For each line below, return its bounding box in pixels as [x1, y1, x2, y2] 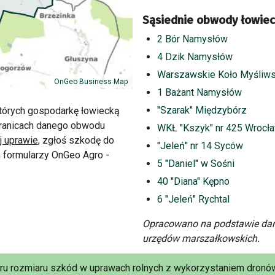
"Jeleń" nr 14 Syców [157, 140, 243, 152]
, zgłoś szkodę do [37, 134, 114, 146]
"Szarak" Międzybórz [157, 104, 247, 116]
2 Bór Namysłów [157, 33, 228, 45]
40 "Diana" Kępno [157, 176, 230, 187]
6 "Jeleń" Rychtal [157, 193, 230, 205]
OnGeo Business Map [54, 77, 128, 86]
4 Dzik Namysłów [157, 51, 233, 63]
